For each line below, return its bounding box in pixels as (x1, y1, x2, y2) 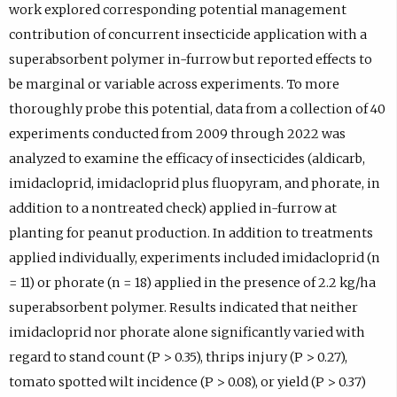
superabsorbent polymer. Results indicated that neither (8, 300, 358, 316)
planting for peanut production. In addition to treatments (8, 225, 373, 242)
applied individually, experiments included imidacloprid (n (8, 250, 380, 267)
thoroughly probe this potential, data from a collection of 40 (8, 101, 385, 118)
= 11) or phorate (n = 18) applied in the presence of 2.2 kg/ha (8, 275, 376, 292)
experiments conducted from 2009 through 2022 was (8, 126, 346, 143)
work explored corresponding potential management (8, 2, 346, 19)
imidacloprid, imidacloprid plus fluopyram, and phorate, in (8, 175, 380, 192)
